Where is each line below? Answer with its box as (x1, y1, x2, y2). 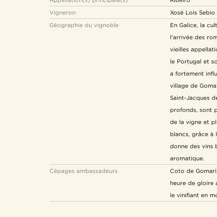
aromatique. (170, 155, 204, 161)
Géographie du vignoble (49, 22, 119, 28)
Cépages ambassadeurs (49, 168, 118, 174)
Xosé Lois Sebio (170, 9, 215, 15)
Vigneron (49, 9, 76, 15)
